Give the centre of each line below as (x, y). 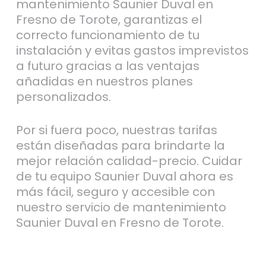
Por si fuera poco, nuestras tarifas (116, 130)
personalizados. (63, 96)
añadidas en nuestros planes (104, 81)
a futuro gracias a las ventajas (107, 66)
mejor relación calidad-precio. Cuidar (129, 161)
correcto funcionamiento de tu (107, 35)
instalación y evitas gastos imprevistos (132, 50)
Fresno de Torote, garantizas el (109, 19)
